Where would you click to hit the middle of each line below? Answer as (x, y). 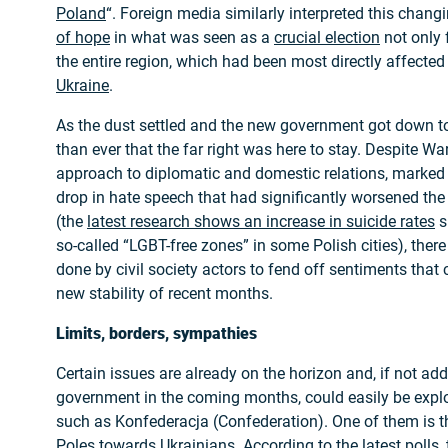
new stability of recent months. (164, 293)
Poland (81, 13)
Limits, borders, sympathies (156, 333)
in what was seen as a (192, 37)
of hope (83, 37)
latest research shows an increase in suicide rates (261, 221)
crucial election (327, 37)
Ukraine (82, 85)
